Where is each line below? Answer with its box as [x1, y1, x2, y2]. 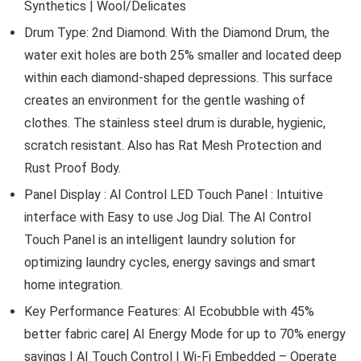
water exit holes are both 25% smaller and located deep [24, 48, 342, 64]
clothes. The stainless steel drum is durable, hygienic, [24, 115, 326, 131]
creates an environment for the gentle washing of [24, 93, 305, 109]
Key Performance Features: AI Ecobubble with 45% [24, 304, 314, 320]
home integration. [24, 277, 122, 293]
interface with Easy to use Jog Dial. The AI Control [24, 210, 311, 226]
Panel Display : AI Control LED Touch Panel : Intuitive [24, 187, 323, 203]
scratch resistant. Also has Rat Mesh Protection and [24, 138, 322, 154]
